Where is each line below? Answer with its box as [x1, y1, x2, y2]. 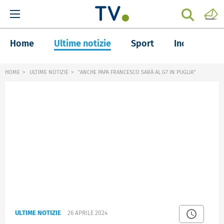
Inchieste [174, 38, 211, 49]
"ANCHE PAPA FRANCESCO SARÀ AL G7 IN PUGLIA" [76, 69, 195, 75]
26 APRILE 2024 [67, 209, 107, 217]
